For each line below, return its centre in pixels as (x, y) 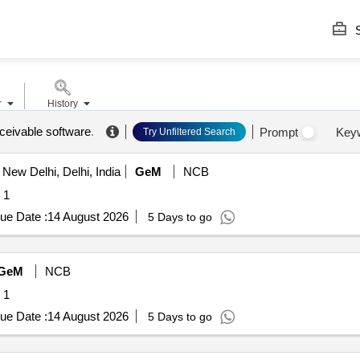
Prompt (278, 132)
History (62, 104)
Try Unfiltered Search (189, 132)
